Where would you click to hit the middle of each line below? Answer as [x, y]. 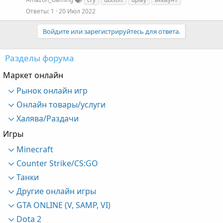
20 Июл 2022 [77, 11]
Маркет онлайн [33, 75]
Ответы [37, 11]
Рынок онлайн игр [51, 90]
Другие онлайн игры [55, 191]
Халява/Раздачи [46, 118]
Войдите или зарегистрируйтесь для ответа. [111, 31]
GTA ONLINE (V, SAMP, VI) [62, 205]
